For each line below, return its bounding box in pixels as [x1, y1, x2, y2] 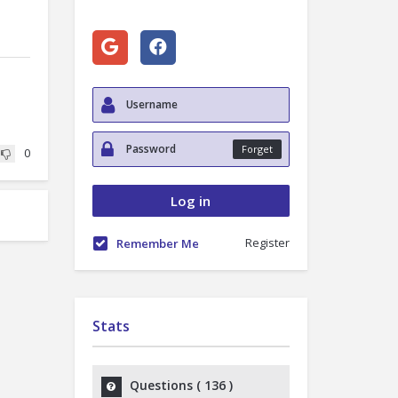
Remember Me [115, 235, 199, 251]
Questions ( [129, 377, 204, 394]
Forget [242, 142, 273, 155]
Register [245, 235, 290, 251]
